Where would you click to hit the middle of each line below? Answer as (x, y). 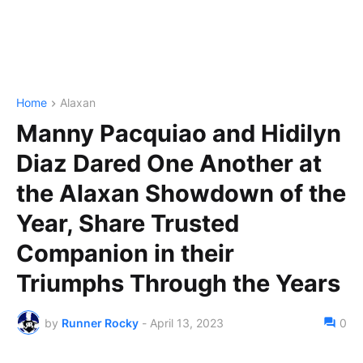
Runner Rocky (100, 322)
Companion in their (125, 254)
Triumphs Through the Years (178, 284)
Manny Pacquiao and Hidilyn (179, 134)
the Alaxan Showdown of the (181, 194)
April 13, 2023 (187, 322)
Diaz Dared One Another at (169, 164)
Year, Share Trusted (128, 224)
